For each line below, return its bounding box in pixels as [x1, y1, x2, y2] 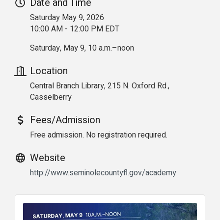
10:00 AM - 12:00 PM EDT [30, 23, 119, 35]
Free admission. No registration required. [30, 129, 169, 141]
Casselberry [30, 91, 72, 103]
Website [30, 150, 65, 165]
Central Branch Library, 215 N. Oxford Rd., [30, 80, 169, 92]
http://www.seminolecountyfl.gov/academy [30, 166, 176, 179]
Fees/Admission [30, 112, 100, 127]
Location [30, 63, 68, 78]
